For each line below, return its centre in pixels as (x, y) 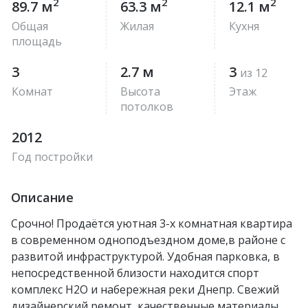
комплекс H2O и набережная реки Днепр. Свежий (145, 289)
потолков (147, 106)
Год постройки (52, 156)
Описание (42, 197)
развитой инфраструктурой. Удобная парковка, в (145, 256)
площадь (37, 41)
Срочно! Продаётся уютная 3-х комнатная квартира (152, 223)
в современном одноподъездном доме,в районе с (148, 240)
